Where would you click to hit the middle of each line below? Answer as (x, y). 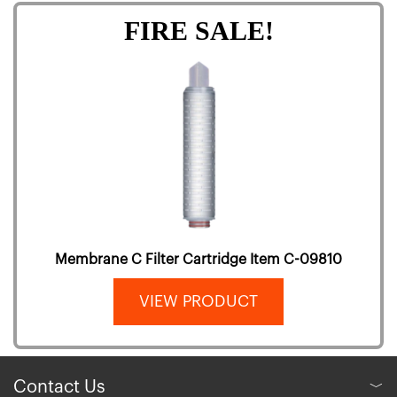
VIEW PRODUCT (198, 301)
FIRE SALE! (198, 31)
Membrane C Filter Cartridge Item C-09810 (198, 260)
